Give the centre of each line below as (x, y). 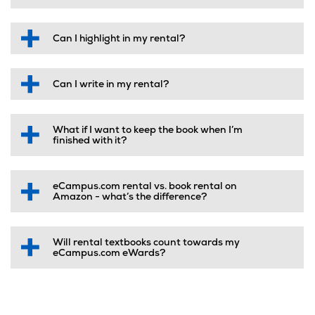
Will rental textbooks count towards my (146, 243)
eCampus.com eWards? (109, 253)
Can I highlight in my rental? (119, 39)
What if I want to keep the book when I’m (148, 130)
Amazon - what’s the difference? (130, 197)
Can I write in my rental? (111, 84)
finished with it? (90, 141)
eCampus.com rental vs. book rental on (145, 186)
